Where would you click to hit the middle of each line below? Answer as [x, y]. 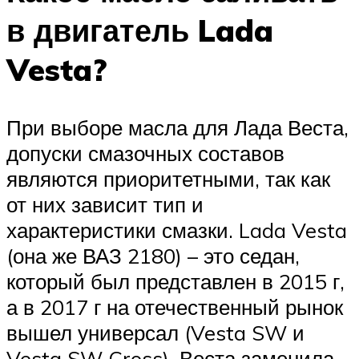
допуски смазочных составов [145, 153]
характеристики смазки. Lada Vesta [177, 230]
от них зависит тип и [105, 204]
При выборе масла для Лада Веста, [177, 127]
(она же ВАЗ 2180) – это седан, [153, 255]
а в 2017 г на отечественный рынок [175, 307]
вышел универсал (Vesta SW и [155, 332]
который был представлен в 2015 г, [175, 281]
